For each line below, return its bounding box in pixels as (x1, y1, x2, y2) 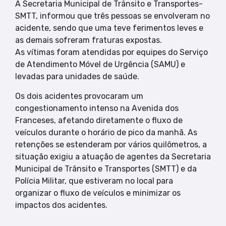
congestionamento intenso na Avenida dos (15, 103, 179, 113)
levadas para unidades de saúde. (15, 72, 139, 82)
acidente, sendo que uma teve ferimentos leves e (15, 23, 203, 33)
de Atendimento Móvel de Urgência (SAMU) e (15, 60, 185, 70)
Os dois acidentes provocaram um (15, 91, 143, 101)
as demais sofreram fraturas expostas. (15, 35, 162, 45)
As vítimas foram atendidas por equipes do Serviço (15, 47, 208, 58)
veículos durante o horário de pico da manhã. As (15, 127, 197, 137)
